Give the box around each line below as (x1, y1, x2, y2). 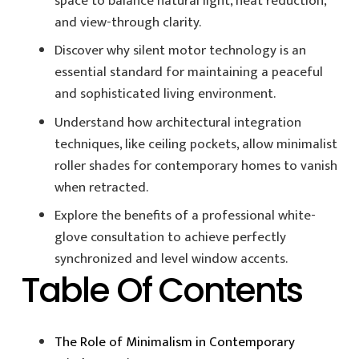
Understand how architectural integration (54, 111, 301, 134)
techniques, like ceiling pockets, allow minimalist (54, 132, 337, 155)
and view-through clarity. (54, 10, 201, 34)
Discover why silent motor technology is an (54, 39, 306, 62)
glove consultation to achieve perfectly (54, 226, 286, 248)
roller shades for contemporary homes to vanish (54, 154, 337, 177)
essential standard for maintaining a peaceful (54, 61, 323, 83)
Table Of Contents (20, 266, 302, 314)
